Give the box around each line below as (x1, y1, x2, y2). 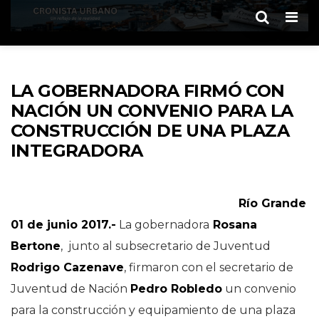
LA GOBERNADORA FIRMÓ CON (11, 80, 285, 101)
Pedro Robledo (130, 282, 222, 296)
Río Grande (239, 197, 306, 210)
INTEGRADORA (11, 140, 143, 161)
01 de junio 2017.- (11, 218, 116, 231)
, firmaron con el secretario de (124, 261, 293, 274)
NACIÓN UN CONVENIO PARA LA (11, 100, 293, 121)
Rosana (209, 218, 257, 231)
